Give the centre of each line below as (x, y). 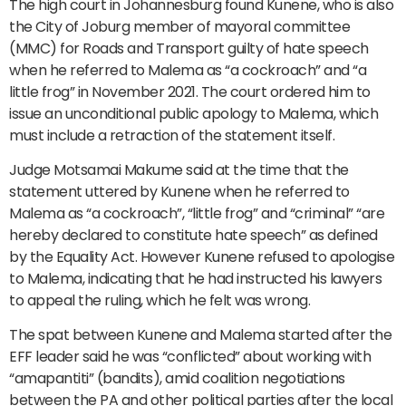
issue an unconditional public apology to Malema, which (193, 113)
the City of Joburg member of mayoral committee (179, 26)
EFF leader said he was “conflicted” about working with (190, 357)
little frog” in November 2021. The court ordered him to (190, 92)
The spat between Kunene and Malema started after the (200, 335)
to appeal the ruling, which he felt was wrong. (159, 301)
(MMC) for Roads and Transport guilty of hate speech (189, 48)
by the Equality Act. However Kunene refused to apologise (202, 257)
